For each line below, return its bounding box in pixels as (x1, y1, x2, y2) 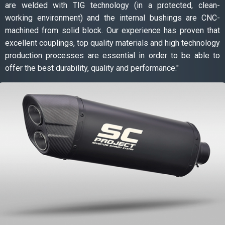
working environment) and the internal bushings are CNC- (5, 13, 220, 23)
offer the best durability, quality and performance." (5, 63, 179, 73)
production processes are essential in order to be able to (5, 50, 220, 60)
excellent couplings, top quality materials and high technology (5, 38, 220, 48)
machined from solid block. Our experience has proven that (5, 25, 220, 35)
